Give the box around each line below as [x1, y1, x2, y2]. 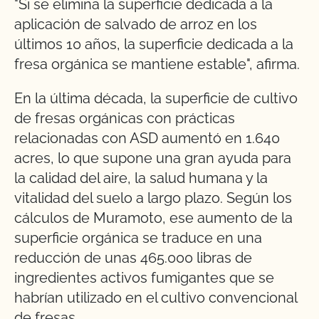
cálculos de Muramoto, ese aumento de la [14, 209, 293, 227]
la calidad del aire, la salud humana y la [14, 169, 268, 187]
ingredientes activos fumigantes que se [14, 269, 274, 287]
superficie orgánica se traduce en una [14, 229, 262, 247]
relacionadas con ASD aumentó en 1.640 [14, 130, 280, 147]
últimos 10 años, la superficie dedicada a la [14, 36, 293, 53]
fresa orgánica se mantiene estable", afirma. [14, 56, 300, 73]
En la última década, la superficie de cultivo [14, 90, 298, 108]
